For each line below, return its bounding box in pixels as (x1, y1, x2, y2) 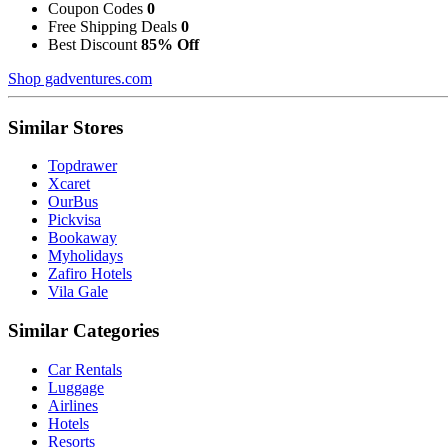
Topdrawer (48, 157, 117, 175)
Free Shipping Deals (48, 17, 181, 35)
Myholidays (48, 247, 123, 265)
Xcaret (48, 175, 90, 193)
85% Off (141, 35, 199, 53)
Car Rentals (48, 360, 122, 378)
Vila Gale (48, 283, 108, 301)
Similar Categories (8, 320, 159, 342)
